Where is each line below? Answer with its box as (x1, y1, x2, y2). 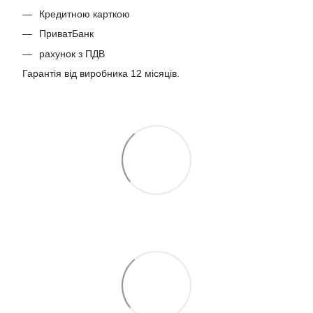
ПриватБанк (39, 28, 94, 40)
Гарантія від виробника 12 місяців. (22, 67, 180, 79)
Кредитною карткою (39, 8, 130, 20)
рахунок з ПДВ (39, 48, 105, 59)
